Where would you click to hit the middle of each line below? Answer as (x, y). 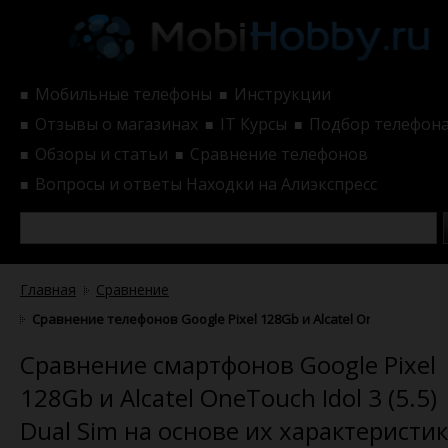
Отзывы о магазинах (116, 123)
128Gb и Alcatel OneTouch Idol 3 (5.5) (228, 397)
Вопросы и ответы (108, 183)
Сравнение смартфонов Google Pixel (228, 364)
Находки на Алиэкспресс (281, 183)
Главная (48, 289)
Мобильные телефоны (123, 93)
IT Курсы (253, 123)
